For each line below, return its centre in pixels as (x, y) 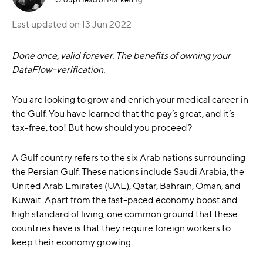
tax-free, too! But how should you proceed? (102, 128)
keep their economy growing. (72, 242)
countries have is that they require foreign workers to (121, 228)
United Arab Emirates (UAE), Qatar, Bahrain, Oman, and (126, 186)
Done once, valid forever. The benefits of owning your (121, 55)
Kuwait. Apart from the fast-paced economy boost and (125, 200)
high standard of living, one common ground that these (125, 214)
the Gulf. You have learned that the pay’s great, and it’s (123, 114)
